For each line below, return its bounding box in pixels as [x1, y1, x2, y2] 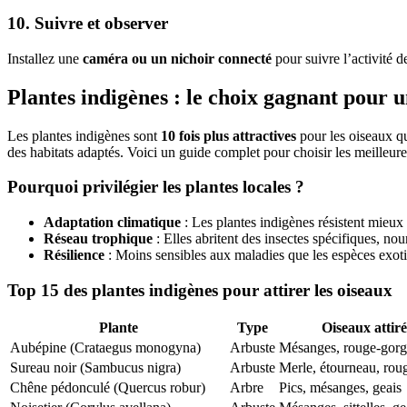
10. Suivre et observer [7, 13, 168, 33]
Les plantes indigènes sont [7, 127, 161, 144]
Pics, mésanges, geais [279, 380, 402, 396]
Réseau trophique [44, 230, 153, 246]
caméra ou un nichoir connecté [83, 50, 272, 66]
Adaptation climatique [44, 213, 181, 230]
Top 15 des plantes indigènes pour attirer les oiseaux [7, 280, 392, 300]
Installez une [7, 50, 83, 66]
